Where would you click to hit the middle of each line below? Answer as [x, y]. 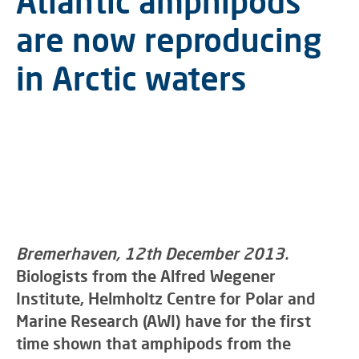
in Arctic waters [131, 78]
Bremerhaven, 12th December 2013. [152, 253]
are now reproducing [169, 40]
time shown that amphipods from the [153, 343]
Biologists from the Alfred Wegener [146, 276]
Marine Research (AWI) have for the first [163, 321]
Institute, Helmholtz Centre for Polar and [166, 298]
